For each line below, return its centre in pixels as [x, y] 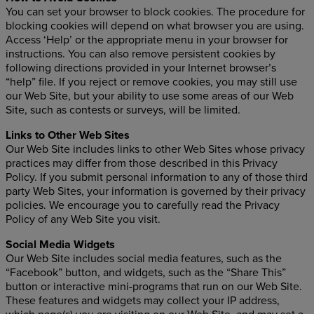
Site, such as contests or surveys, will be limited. [123, 110]
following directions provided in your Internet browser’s [141, 68]
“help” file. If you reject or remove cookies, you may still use [151, 82]
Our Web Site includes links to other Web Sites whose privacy [155, 149]
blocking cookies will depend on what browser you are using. [155, 26]
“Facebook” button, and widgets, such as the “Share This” [146, 273]
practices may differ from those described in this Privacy [142, 163]
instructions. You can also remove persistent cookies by [141, 54]
